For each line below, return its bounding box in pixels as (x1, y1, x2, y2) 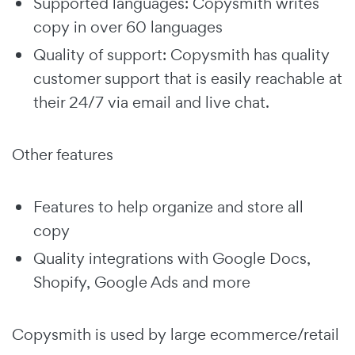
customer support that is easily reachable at (33, 67, 342, 89)
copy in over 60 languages (33, 16, 223, 37)
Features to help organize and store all (33, 196, 303, 217)
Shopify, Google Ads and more (33, 271, 250, 292)
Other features (12, 143, 117, 165)
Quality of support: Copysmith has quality (33, 44, 330, 65)
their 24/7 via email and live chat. (33, 91, 269, 113)
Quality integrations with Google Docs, (33, 247, 311, 269)
